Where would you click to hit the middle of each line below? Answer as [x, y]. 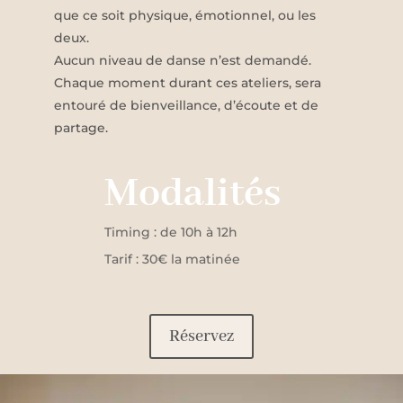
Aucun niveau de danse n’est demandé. [183, 61]
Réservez [201, 337]
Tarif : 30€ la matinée [172, 260]
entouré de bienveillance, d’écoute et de [186, 106]
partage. [81, 128]
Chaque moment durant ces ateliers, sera [188, 83]
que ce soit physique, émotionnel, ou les [185, 16]
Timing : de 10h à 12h [171, 233]
